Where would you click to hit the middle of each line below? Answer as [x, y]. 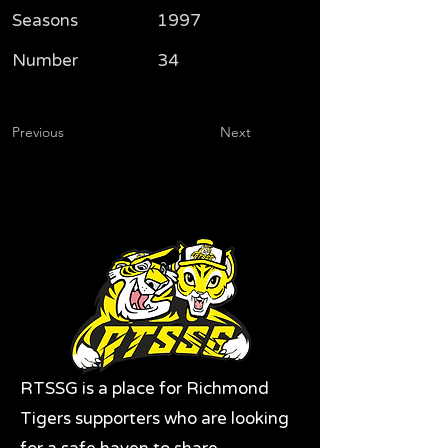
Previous [38, 132]
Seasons [45, 21]
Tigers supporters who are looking [154, 419]
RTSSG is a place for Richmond [144, 389]
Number [45, 61]
